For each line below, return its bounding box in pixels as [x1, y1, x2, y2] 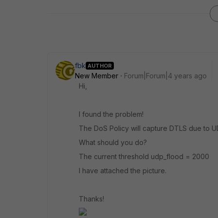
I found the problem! [79, 110, 144, 118]
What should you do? [79, 138, 147, 146]
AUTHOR [88, 62, 112, 69]
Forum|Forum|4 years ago [124, 72, 207, 80]
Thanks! [79, 195, 104, 203]
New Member [75, 72, 118, 80]
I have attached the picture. [79, 166, 166, 175]
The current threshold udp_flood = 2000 [79, 152, 209, 161]
